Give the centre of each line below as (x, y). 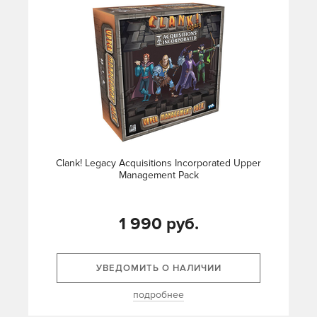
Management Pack (158, 175)
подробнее (158, 295)
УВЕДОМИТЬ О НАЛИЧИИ (158, 269)
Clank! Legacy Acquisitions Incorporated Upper (158, 163)
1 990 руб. (158, 224)
